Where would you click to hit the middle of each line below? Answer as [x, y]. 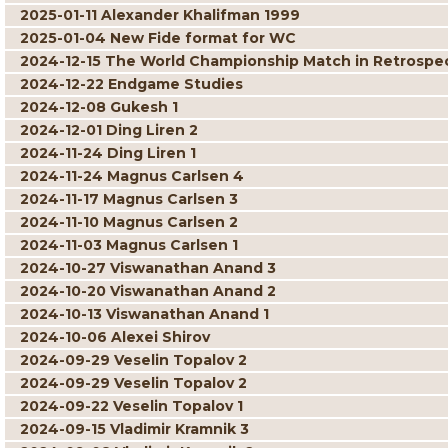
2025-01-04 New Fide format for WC [158, 38]
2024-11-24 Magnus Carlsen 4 [132, 176]
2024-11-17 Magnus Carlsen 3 [129, 199]
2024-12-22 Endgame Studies [131, 84]
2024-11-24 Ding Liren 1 [108, 153]
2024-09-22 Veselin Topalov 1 [131, 406]
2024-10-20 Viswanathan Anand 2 [148, 291]
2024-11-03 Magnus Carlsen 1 [129, 245]
